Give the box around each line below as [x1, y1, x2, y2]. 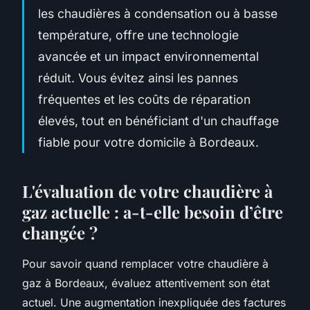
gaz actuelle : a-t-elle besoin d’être [22, 200, 283, 223]
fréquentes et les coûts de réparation [38, 91, 250, 107]
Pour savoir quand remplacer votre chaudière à [22, 256, 268, 271]
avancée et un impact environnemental [38, 48, 259, 64]
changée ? [22, 221, 98, 244]
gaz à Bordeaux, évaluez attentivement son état [22, 275, 270, 290]
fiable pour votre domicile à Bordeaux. [38, 134, 259, 149]
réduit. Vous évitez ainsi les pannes [38, 70, 238, 85]
